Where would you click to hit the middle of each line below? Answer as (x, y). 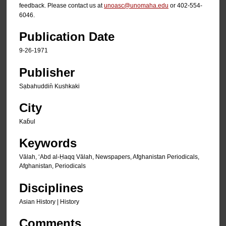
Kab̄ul (27, 121)
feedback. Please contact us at (62, 5)
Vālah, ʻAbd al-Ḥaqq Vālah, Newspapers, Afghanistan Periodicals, (109, 157)
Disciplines (51, 188)
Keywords (48, 143)
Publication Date (67, 37)
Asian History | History (49, 202)
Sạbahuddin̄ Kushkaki (49, 86)
